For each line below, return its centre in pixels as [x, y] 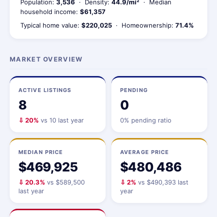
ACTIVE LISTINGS [45, 90]
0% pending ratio [146, 120]
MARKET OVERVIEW [46, 59]
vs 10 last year [61, 120]
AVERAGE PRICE [145, 152]
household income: [50, 12]
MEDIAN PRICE [41, 152]
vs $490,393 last [162, 182]
